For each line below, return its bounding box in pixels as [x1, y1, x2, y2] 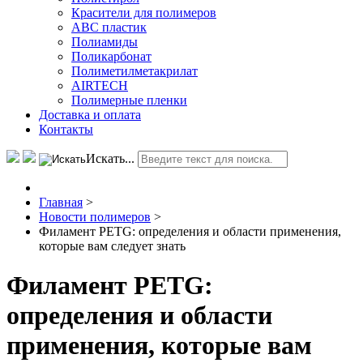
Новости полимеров [39, 209, 151, 224]
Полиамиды [71, 34, 138, 49]
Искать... [86, 151, 135, 165]
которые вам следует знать [39, 238, 186, 253]
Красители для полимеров [71, 5, 216, 19]
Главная [39, 194, 83, 209]
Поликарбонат [71, 49, 152, 63]
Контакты [39, 122, 93, 136]
